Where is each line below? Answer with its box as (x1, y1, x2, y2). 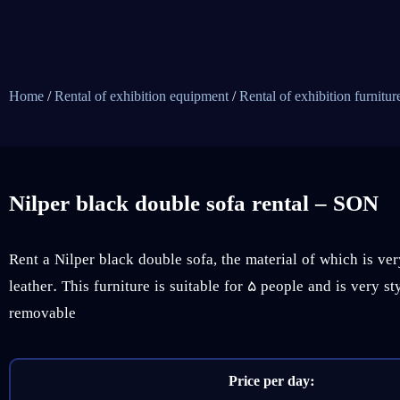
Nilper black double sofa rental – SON (9, 187, 379, 222)
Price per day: (228, 371, 314, 395)
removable (9, 302, 76, 326)
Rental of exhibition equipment (54, 86, 229, 109)
